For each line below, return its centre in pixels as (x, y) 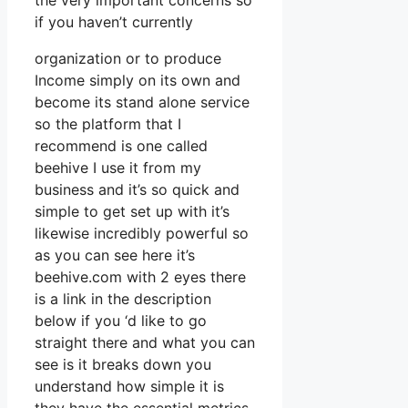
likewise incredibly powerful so (142, 234)
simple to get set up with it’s (132, 212)
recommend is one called (121, 146)
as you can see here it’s (115, 255)
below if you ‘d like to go (121, 321)
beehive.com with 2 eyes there (140, 277)
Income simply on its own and (138, 81)
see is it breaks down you (123, 365)
